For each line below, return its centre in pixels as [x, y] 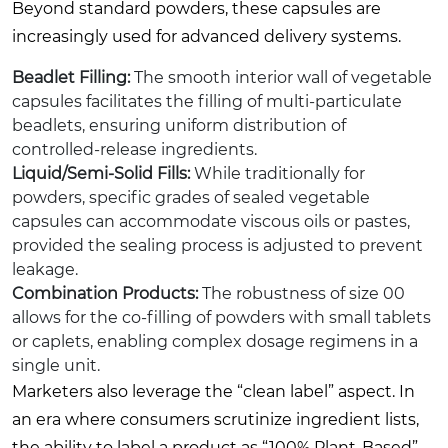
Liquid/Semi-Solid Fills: [101, 173]
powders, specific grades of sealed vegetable [191, 197]
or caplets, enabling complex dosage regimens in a [215, 341]
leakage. [45, 269]
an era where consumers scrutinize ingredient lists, [215, 419]
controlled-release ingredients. [134, 149]
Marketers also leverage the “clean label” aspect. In [213, 391]
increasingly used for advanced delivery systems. [206, 36]
